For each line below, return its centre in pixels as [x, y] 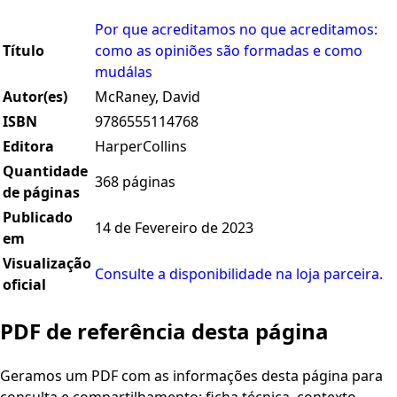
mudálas [124, 72]
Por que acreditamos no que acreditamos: [236, 30]
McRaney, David [148, 97]
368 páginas [135, 182]
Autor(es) [35, 97]
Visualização [47, 264]
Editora [28, 147]
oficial [24, 285]
